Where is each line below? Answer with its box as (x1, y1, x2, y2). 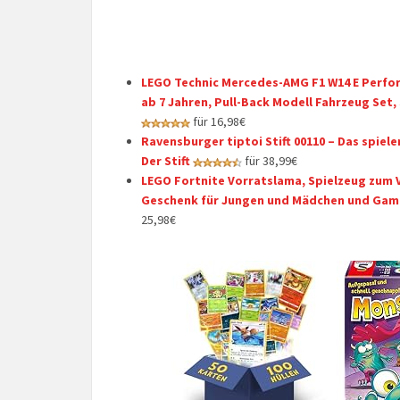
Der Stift (141, 153, 190, 169)
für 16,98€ (190, 113, 246, 129)
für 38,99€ (242, 153, 297, 169)
